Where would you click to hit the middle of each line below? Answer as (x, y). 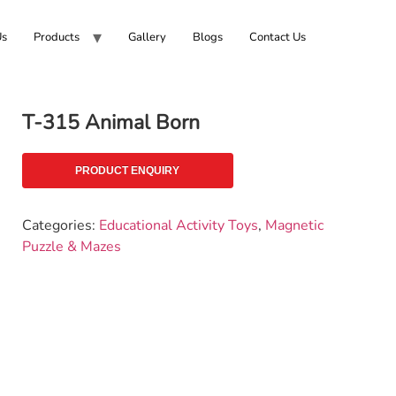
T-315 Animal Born (110, 122)
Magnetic (294, 225)
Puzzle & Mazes (71, 246)
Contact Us (277, 37)
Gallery (147, 37)
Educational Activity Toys (178, 225)
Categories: (60, 225)
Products (56, 37)
